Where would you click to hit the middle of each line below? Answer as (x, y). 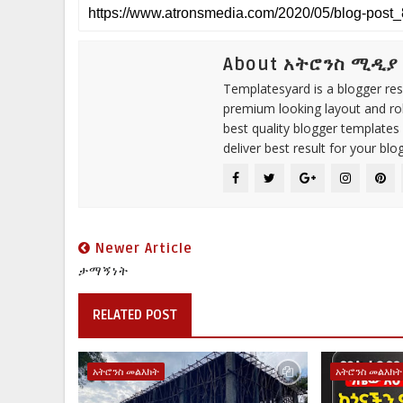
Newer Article (142, 249)
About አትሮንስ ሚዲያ (310, 65)
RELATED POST (135, 315)
